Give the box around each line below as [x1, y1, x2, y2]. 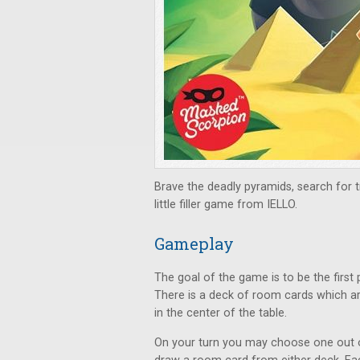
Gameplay [154, 233, 234, 254]
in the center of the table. [154, 306, 287, 320]
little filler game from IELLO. [154, 198, 297, 211]
